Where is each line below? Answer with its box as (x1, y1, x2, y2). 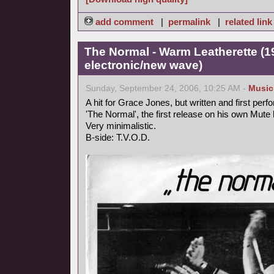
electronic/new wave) (84, 59, 202, 72)
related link (225, 17, 272, 27)
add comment (93, 17, 156, 27)
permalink (168, 17, 210, 27)
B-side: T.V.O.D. (86, 132, 150, 143)
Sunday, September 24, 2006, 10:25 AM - (86, 84, 248, 93)
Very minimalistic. (86, 120, 156, 131)
